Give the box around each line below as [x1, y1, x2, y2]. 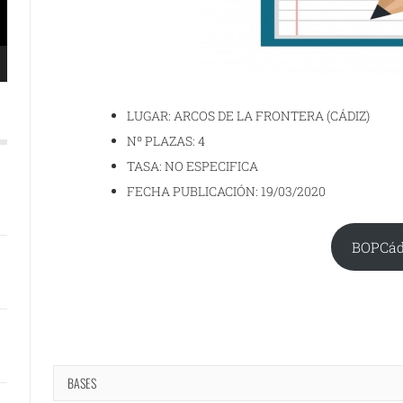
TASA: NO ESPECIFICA [127, 157, 259, 175]
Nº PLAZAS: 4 [127, 132, 206, 149]
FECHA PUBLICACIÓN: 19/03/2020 [127, 183, 327, 200]
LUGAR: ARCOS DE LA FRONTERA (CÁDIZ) [127, 107, 371, 124]
